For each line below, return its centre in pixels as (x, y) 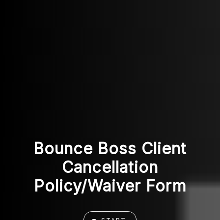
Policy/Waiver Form (110, 186)
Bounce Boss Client (110, 149)
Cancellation (110, 167)
